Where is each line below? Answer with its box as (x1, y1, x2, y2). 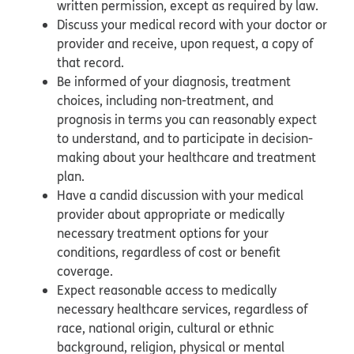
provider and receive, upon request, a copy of (57, 34, 313, 52)
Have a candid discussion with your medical (57, 186, 303, 204)
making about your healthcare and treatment (57, 148, 316, 166)
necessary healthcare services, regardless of (57, 299, 307, 318)
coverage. (57, 262, 116, 280)
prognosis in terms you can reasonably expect (57, 110, 317, 128)
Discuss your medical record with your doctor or (57, 15, 327, 33)
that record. (57, 53, 130, 71)
